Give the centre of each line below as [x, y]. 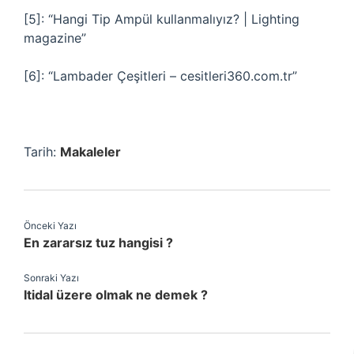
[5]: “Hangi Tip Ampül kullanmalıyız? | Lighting [162, 19]
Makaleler [90, 152]
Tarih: [42, 152]
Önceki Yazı [50, 226]
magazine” [55, 38]
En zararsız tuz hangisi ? [98, 243]
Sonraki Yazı [51, 278]
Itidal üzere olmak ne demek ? [116, 295]
